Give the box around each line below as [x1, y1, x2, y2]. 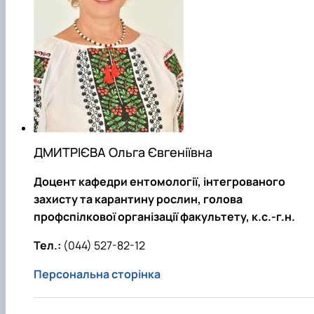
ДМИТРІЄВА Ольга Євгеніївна [34, 143, 212, 161]
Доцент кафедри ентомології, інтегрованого [34, 173, 285, 189]
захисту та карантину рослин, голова [34, 191, 243, 207]
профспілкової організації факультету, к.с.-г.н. [34, 208, 295, 224]
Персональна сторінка [34, 266, 161, 282]
